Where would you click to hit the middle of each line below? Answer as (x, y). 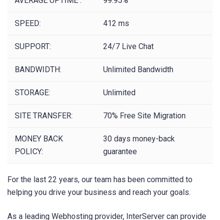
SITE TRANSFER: (44, 115)
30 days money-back (139, 138)
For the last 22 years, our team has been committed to (100, 179)
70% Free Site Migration (144, 115)
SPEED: (28, 23)
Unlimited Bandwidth (138, 69)
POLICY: (29, 151)
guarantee (120, 151)
